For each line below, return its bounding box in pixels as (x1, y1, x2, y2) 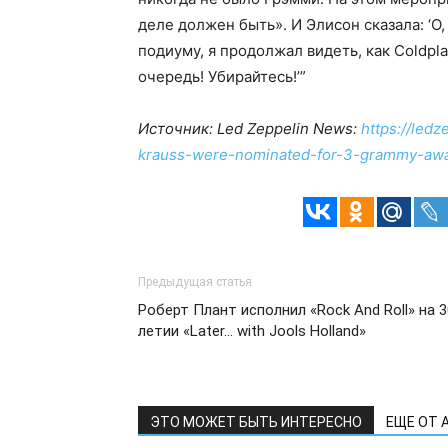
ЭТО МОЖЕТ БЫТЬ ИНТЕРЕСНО (150, 414, 362, 430)
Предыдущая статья (138, 275, 252, 289)
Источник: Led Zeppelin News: (138, 119, 361, 138)
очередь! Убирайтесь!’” (138, 67, 306, 86)
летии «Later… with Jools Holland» (138, 322, 366, 340)
